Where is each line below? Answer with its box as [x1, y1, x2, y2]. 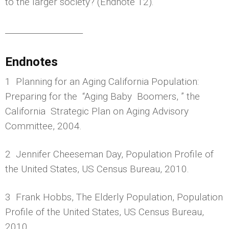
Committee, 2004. [5, 120, 82, 132]
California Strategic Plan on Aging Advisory [5, 105, 189, 117]
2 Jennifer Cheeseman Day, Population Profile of [5, 148, 214, 160]
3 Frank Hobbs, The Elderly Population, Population [5, 191, 223, 203]
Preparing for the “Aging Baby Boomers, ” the [5, 90, 200, 102]
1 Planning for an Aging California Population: [5, 75, 199, 87]
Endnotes [5, 54, 58, 69]
